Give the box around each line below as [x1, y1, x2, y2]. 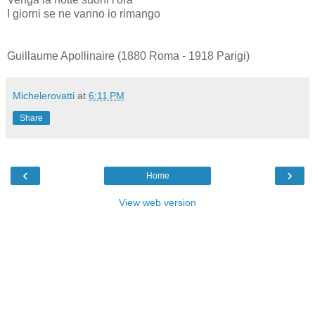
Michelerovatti [13, 89, 75, 101]
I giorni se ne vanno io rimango [7, 7, 160, 20]
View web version [119, 196, 196, 208]
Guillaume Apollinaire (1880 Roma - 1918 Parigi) [7, 49, 250, 62]
